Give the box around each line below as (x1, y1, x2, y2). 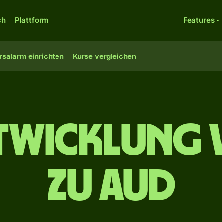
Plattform (14, 15, 49, 25)
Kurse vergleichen (72, 52, 137, 61)
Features (183, 15, 215, 25)
